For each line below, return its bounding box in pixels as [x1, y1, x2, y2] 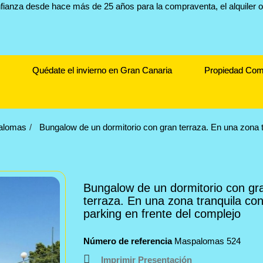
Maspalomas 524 [174, 236, 241, 246]
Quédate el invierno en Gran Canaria [32, 65, 172, 75]
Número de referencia [83, 236, 172, 246]
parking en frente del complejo [83, 207, 241, 220]
